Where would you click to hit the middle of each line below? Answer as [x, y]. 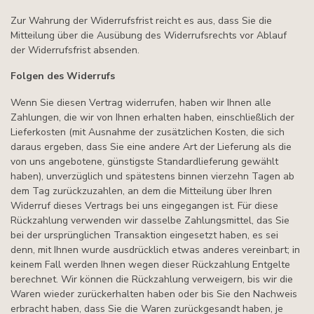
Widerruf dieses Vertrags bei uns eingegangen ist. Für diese [144, 206]
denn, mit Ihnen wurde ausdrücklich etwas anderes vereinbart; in [155, 250]
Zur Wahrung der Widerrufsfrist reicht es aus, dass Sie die [141, 20]
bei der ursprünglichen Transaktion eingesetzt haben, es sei [144, 235]
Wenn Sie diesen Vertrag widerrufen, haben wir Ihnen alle [141, 103]
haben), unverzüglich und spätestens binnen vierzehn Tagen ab [152, 177]
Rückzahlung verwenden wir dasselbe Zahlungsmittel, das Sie [150, 221]
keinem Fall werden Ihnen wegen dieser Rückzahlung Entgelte [150, 265]
